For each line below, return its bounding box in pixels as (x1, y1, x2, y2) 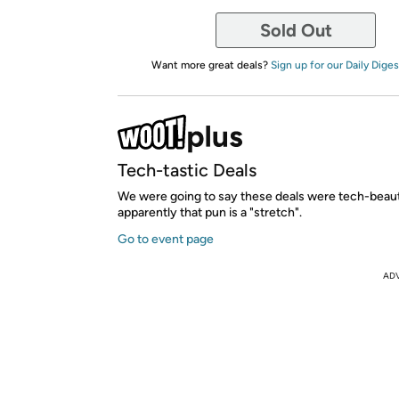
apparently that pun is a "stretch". (118, 205, 302, 220)
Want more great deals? (151, 59, 271, 71)
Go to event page (118, 232, 214, 247)
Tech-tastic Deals (118, 159, 256, 181)
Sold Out (259, 20, 332, 41)
